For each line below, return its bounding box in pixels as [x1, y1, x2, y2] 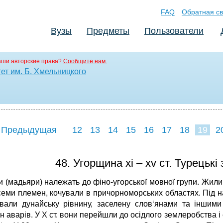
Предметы [87, 26, 129, 36]
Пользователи [144, 26, 204, 36]
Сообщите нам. [63, 58, 107, 65]
